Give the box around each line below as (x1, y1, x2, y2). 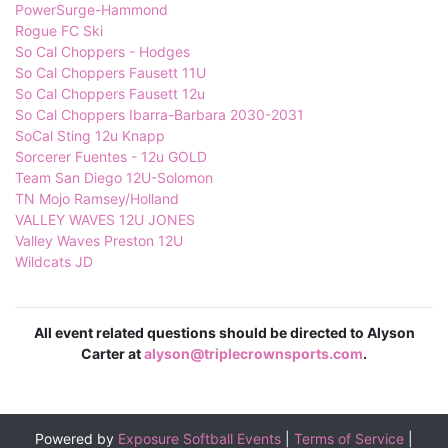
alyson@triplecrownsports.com (144, 345, 363, 363)
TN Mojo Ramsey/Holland (15, 190, 179, 208)
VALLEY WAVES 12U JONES (15, 211, 195, 229)
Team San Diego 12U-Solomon (15, 169, 213, 187)
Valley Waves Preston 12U (15, 232, 183, 250)
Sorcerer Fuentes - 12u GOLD (15, 148, 207, 166)
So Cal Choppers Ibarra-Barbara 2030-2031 (15, 106, 304, 124)
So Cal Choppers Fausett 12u (15, 85, 205, 103)
